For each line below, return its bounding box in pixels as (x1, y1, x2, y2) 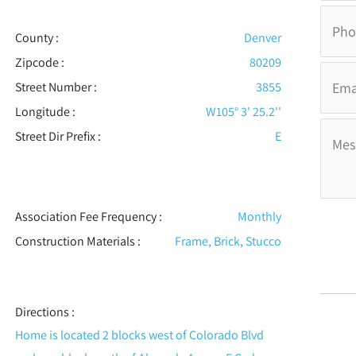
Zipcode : (14, 54, 64, 72)
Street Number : (14, 79, 97, 96)
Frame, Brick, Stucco (175, 233, 282, 250)
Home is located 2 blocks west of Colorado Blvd (14, 327, 264, 344)
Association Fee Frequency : (14, 208, 162, 226)
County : (14, 29, 59, 47)
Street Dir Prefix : (14, 128, 101, 145)
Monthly (238, 208, 282, 226)
